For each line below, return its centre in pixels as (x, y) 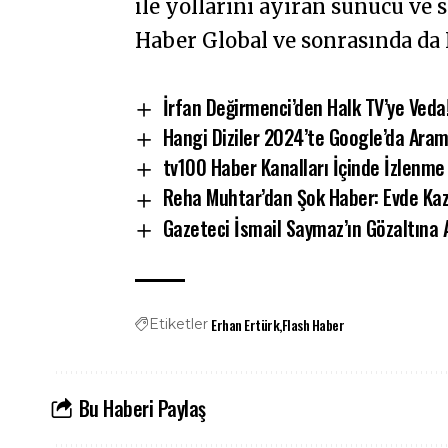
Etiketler (179, 323)
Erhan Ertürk (245, 324)
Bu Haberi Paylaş (142, 408)
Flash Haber (313, 324)
